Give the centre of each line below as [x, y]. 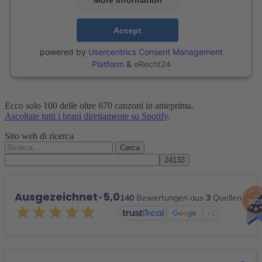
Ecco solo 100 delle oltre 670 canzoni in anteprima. [99, 105]
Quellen [226, 198]
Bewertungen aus [170, 198]
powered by [64, 51]
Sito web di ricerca [39, 136]
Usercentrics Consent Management [155, 51]
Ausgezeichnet [56, 196]
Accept [127, 30]
